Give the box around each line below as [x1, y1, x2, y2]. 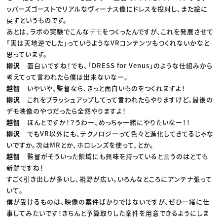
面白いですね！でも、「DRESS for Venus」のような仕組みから [27, 60, 213, 70]
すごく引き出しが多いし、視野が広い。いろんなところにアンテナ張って [6, 174, 213, 184]
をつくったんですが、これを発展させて [102, 26, 214, 36]
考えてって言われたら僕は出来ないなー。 [6, 72, 129, 81]
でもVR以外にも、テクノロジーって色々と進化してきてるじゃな [27, 128, 214, 138]
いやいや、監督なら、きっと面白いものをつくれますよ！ [27, 83, 186, 93]
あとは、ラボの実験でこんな [6, 26, 90, 36]
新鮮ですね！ [6, 162, 44, 172]
